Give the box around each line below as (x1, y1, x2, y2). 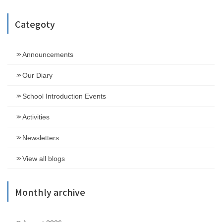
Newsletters (22, 134, 59, 142)
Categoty (14, 17, 55, 30)
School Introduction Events (22, 92, 106, 101)
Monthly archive (14, 185, 85, 199)
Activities (22, 113, 50, 121)
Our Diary (22, 71, 53, 80)
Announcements (22, 51, 73, 59)
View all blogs (22, 155, 65, 163)
